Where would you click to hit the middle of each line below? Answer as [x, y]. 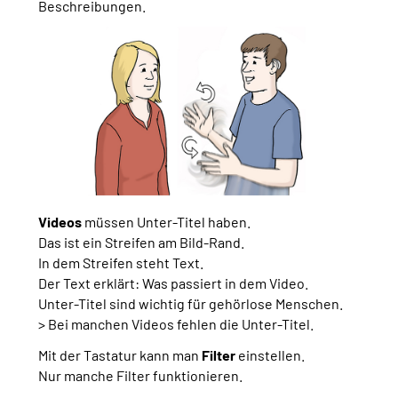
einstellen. [270, 355]
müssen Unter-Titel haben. [166, 222]
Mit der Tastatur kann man [120, 355]
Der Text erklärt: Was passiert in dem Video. [173, 283]
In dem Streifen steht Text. [121, 263]
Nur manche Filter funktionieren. [140, 376]
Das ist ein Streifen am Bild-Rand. [141, 243]
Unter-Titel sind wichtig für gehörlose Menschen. [191, 304]
